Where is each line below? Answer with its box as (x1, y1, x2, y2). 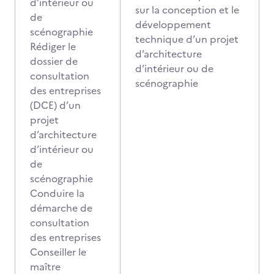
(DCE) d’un (30, 98, 81, 113)
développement (135, 17, 211, 32)
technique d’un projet (135, 32, 239, 46)
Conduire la (30, 186, 84, 201)
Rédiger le (30, 39, 76, 54)
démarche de (30, 201, 92, 215)
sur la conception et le (135, 2, 239, 17)
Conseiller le (30, 245, 86, 259)
